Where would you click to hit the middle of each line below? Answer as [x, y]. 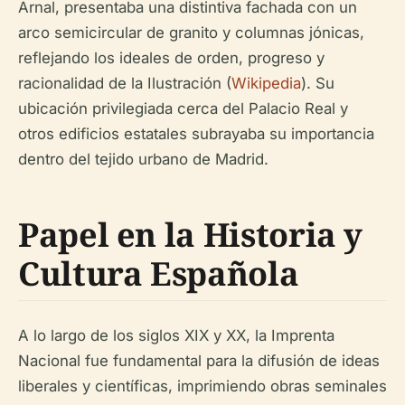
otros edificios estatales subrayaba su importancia [196, 134]
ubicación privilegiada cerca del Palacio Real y [183, 108]
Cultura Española [159, 273]
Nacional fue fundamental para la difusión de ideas [199, 361]
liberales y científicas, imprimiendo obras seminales [202, 386]
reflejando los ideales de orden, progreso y [171, 58]
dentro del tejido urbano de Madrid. [143, 159]
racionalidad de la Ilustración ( [125, 83]
